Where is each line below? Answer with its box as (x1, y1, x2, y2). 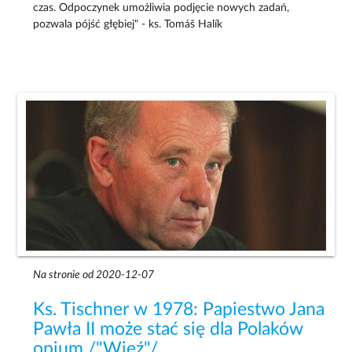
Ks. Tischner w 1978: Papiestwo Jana (33, 300, 325, 318)
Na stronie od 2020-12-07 (33, 269, 155, 280)
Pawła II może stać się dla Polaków (33, 320, 304, 338)
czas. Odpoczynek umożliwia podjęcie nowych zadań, (33, 2, 290, 13)
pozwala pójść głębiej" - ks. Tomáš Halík (33, 18, 223, 30)
